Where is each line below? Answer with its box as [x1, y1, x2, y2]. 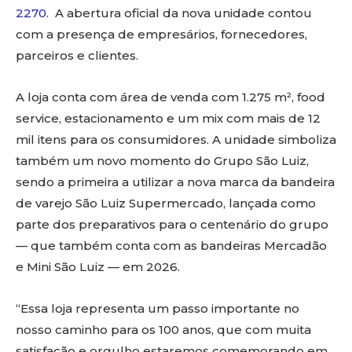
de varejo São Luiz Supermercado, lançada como [16, 196, 316, 211]
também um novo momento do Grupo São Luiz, [16, 153, 309, 169]
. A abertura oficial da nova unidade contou [46, 5, 312, 21]
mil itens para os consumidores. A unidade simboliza [16, 132, 336, 148]
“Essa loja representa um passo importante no [16, 301, 299, 317]
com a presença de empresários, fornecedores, [16, 27, 307, 42]
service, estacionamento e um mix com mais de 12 [16, 111, 321, 126]
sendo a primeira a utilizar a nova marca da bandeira [16, 174, 335, 190]
